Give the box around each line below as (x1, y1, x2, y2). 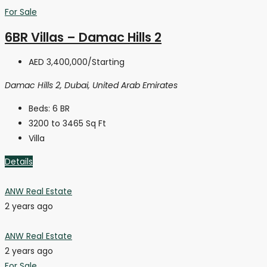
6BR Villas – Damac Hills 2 (5, 28, 162, 46)
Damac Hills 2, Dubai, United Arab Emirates (5, 79, 178, 92)
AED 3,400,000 (29, 56, 88, 69)
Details (5, 156, 33, 168)
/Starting (88, 56, 125, 69)
